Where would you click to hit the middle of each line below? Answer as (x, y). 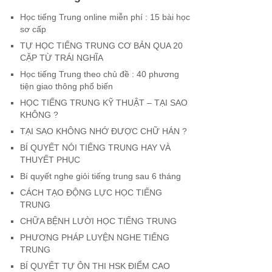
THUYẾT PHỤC (50, 160)
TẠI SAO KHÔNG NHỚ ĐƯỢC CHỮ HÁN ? (103, 131)
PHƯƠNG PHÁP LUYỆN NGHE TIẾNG (94, 237)
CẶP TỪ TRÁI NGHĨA (61, 58)
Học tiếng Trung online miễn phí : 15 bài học (105, 17)
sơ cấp (33, 29)
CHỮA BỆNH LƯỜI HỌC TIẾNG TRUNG (98, 221)
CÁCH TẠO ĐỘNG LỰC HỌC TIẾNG (91, 192)
